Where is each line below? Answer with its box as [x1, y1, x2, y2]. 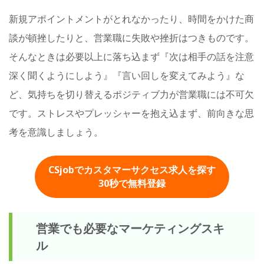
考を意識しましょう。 [9, 126, 103, 139]
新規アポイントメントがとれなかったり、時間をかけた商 [9, 12, 254, 26]
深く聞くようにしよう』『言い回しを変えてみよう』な [9, 69, 245, 82]
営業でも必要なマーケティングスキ [36, 220, 225, 236]
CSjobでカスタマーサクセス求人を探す [48, 163, 216, 176]
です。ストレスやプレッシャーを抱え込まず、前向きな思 [9, 107, 254, 120]
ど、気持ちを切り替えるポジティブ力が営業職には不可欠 [9, 88, 254, 101]
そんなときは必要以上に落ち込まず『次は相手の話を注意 [9, 50, 254, 64]
